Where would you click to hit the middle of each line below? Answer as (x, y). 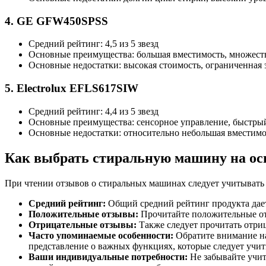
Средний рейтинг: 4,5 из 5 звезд (94, 44)
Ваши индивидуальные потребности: (108, 256)
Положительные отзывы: (83, 214)
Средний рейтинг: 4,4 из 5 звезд (94, 111)
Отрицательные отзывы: (83, 224)
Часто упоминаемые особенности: (101, 235)
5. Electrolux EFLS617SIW (72, 88)
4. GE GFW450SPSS (56, 21)
